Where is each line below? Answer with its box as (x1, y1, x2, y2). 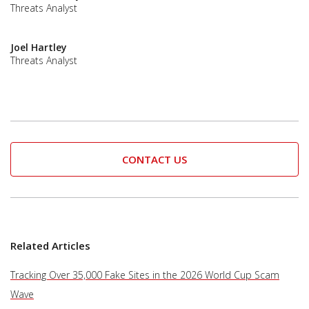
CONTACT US (122, 152, 187, 166)
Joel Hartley (10, 40, 67, 54)
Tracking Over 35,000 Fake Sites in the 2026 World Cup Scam (10, 268, 279, 281)
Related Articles (10, 238, 90, 252)
